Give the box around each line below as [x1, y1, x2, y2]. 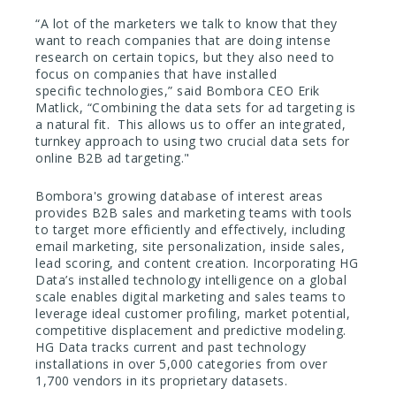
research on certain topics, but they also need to [35, 48, 335, 65]
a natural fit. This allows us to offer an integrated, [35, 115, 346, 133]
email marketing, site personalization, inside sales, [35, 238, 345, 255]
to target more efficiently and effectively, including [35, 221, 346, 239]
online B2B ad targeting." [35, 148, 190, 166]
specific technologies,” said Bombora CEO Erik [35, 81, 320, 99]
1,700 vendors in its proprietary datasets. [35, 372, 287, 390]
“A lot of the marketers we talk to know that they [35, 14, 338, 32]
